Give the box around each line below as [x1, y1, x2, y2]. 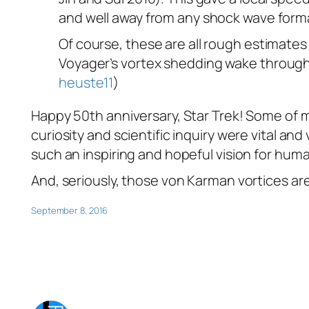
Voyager [59, 54, 110, 73]
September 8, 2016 [31, 204, 108, 217]
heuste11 [59, 73, 114, 92]
